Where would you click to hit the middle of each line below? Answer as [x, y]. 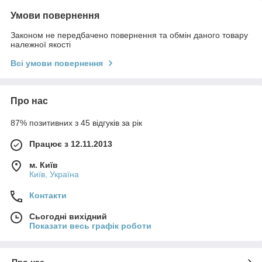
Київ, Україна [54, 174]
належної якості [41, 44]
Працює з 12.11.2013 [71, 144]
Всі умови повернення [57, 63]
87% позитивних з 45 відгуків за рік [76, 123]
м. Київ [44, 165]
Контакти [48, 195]
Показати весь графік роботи [90, 225]
